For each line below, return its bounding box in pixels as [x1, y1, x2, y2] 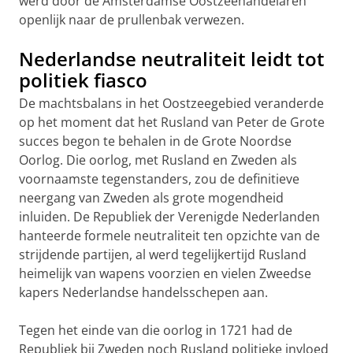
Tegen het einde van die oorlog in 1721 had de [19, 321, 292, 339]
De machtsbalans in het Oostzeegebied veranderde [19, 95, 324, 112]
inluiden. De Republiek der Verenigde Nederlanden [19, 208, 320, 225]
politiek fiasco [19, 67, 147, 93]
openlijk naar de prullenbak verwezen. [19, 11, 244, 28]
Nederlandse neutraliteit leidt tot [19, 46, 325, 72]
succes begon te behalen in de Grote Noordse [19, 132, 292, 150]
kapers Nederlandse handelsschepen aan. [19, 284, 268, 301]
